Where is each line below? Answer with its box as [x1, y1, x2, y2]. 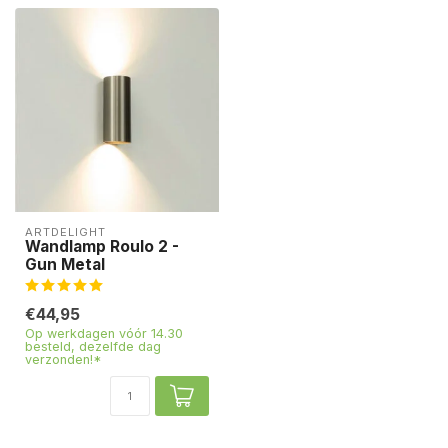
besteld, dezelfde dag [25, 339, 161, 354]
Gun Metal [25, 255, 105, 274]
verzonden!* [25, 352, 102, 367]
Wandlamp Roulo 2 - [25, 237, 179, 256]
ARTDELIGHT [25, 225, 106, 239]
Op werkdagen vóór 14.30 [25, 326, 183, 341]
